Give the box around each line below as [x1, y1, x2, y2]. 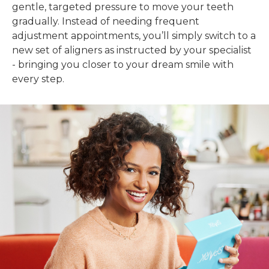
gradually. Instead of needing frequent [12, 16, 199, 27]
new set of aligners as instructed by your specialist [12, 44, 252, 56]
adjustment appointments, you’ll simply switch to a [12, 30, 256, 41]
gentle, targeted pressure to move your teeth [12, 1, 234, 13]
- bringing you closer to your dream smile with [12, 59, 234, 70]
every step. [12, 73, 64, 85]
